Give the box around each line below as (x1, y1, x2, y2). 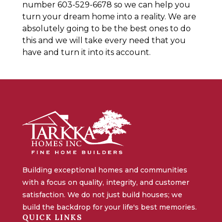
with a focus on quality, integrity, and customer (22, 178, 189, 187)
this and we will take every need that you (22, 35, 186, 45)
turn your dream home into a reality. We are (22, 11, 196, 21)
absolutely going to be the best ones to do (22, 23, 191, 33)
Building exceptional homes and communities (22, 166, 187, 175)
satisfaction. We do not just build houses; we (22, 190, 182, 200)
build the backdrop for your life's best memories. (22, 203, 197, 212)
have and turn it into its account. (22, 47, 151, 57)
